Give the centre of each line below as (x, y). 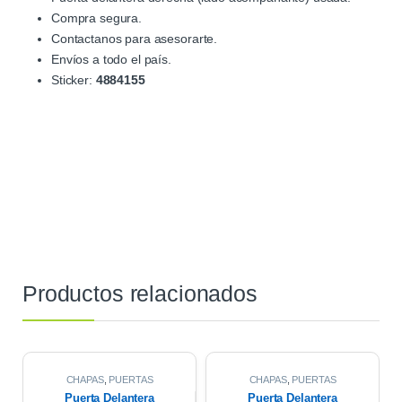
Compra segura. (97, 17)
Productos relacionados (140, 293)
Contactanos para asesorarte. (135, 38)
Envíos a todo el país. (111, 59)
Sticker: (74, 79)
